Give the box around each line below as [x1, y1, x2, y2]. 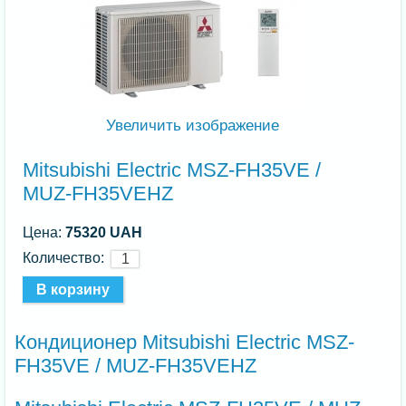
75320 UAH [65, 224, 143, 240]
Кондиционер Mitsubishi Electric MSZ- [14, 330, 355, 353]
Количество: [23, 249, 112, 266]
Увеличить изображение [101, 116, 280, 134]
